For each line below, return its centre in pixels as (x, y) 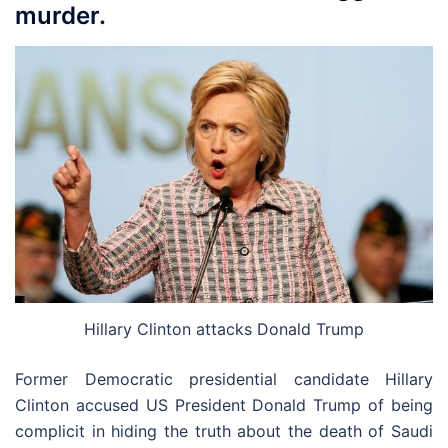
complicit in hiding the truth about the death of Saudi (224, 431)
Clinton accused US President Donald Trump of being (224, 405)
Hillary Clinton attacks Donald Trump (224, 329)
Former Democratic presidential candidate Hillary (224, 379)
